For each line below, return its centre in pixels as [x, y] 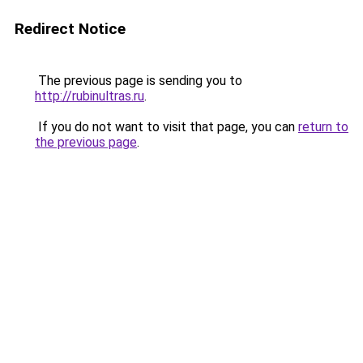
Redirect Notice [70, 29]
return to [323, 127]
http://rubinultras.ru [90, 96]
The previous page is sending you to [139, 81]
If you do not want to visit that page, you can [167, 127]
